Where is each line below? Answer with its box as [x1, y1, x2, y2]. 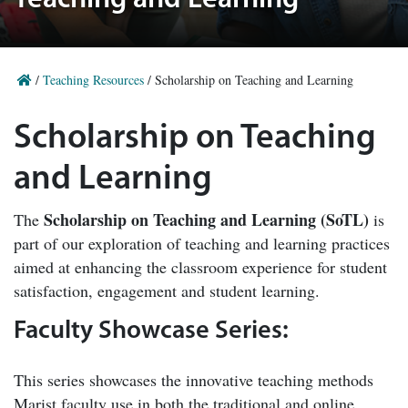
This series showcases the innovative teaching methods [14, 368, 373, 391]
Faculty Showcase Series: [14, 319, 289, 344]
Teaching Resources [43, 71, 144, 88]
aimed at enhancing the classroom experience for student [14, 256, 387, 278]
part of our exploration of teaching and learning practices [14, 232, 390, 254]
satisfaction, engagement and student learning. [14, 280, 320, 301]
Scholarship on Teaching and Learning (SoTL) [44, 208, 369, 231]
